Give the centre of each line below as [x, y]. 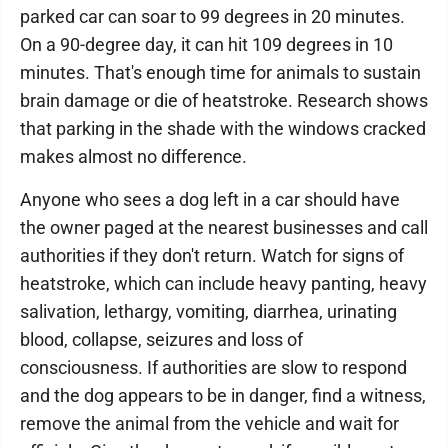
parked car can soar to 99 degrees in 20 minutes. [212, 16]
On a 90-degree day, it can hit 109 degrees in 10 [206, 44]
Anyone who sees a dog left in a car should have [210, 199]
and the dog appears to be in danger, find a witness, [223, 395]
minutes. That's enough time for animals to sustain [220, 72]
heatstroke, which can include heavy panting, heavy [223, 283]
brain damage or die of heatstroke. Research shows [224, 100]
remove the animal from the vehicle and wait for [209, 423]
